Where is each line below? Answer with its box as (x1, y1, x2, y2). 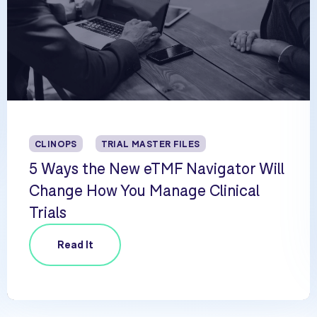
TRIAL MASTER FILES (100, 137, 200, 149)
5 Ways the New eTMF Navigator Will (29, 158, 285, 178)
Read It (57, 238, 93, 251)
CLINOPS (35, 137, 77, 149)
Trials (29, 202, 67, 221)
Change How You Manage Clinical (29, 180, 260, 200)
